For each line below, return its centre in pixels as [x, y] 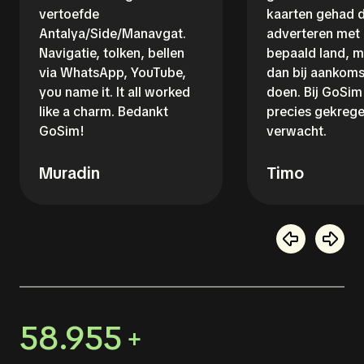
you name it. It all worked [115, 92]
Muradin [69, 173]
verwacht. [297, 131]
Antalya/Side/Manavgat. [113, 34]
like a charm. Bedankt [104, 112]
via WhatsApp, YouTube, [113, 73]
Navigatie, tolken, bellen [112, 53]
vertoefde [69, 14]
